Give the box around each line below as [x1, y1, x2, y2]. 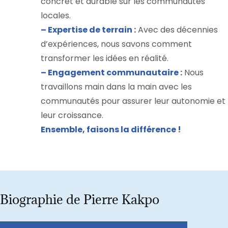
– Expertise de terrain [41, 24, 132, 36]
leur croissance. [41, 109, 103, 122]
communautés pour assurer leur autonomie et [41, 95, 225, 107]
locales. [41, 10, 71, 22]
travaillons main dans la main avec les [41, 81, 192, 93]
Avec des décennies [136, 24, 218, 36]
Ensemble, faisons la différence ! [41, 124, 181, 136]
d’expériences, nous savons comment [41, 38, 192, 50]
